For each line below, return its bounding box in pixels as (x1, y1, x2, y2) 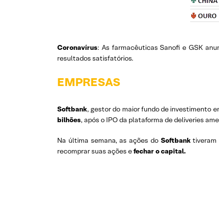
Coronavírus (57, 43, 97, 52)
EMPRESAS (57, 75, 120, 89)
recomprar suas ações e (57, 147, 133, 155)
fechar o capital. (133, 147, 186, 155)
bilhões (57, 115, 81, 124)
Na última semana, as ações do (57, 136, 161, 145)
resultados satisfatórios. (57, 54, 133, 63)
